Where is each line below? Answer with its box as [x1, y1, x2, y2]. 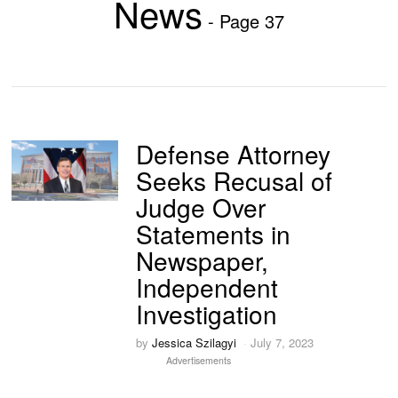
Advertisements [166, 354, 232, 368]
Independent [136, 269, 279, 305]
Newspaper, [136, 243, 269, 278]
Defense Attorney [136, 136, 331, 171]
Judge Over [136, 189, 267, 225]
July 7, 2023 [251, 334, 314, 352]
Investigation [136, 296, 278, 331]
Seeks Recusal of [136, 163, 333, 198]
